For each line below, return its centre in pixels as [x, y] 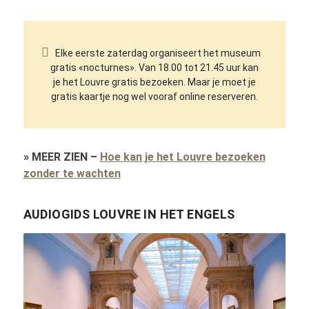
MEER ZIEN [59, 157]
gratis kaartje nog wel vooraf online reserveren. [154, 97]
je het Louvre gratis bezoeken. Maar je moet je [154, 82]
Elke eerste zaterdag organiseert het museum [158, 53]
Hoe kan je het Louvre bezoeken [182, 157]
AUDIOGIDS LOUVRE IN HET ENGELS [129, 215]
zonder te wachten [72, 174]
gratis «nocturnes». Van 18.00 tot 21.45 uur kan [154, 68]
